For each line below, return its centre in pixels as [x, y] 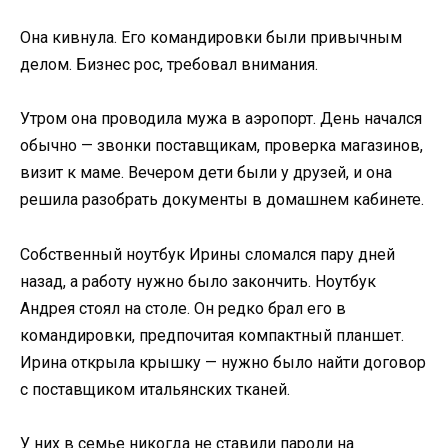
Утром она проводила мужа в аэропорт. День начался [221, 119]
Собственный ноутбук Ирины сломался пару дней [207, 254]
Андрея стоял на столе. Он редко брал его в [183, 308]
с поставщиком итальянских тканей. [155, 389]
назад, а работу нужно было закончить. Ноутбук [198, 281]
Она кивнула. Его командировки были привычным [211, 38]
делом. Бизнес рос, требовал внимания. [169, 65]
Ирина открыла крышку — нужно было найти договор [223, 362]
